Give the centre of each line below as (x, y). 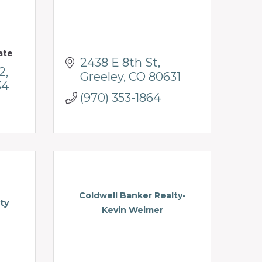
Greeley (102, 76)
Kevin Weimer (132, 210)
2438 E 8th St (119, 62)
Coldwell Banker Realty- (132, 196)
